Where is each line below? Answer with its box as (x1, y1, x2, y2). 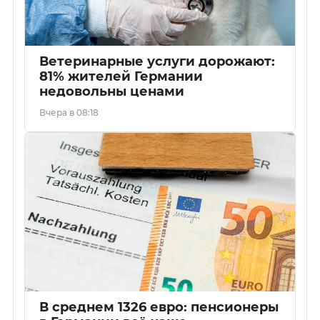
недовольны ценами (39, 84, 184, 100)
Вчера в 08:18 (39, 107, 99, 119)
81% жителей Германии (39, 69, 203, 85)
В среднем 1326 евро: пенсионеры (39, 299, 279, 316)
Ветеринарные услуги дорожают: (39, 54, 275, 70)
